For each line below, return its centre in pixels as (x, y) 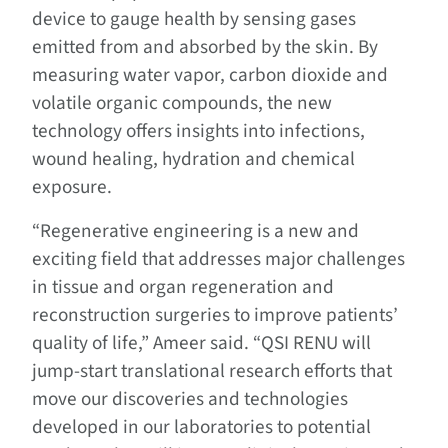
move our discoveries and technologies (190, 398)
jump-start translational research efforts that (212, 370)
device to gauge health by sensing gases (194, 18)
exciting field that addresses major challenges (218, 258)
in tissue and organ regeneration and (183, 286)
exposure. (72, 186)
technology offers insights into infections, (198, 130)
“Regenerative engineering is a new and (195, 230)
